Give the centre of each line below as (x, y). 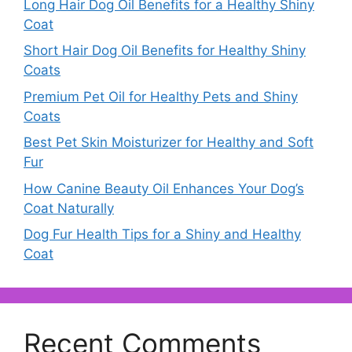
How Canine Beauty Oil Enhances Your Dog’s (164, 188)
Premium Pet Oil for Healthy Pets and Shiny (161, 96)
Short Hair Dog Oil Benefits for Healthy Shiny (165, 51)
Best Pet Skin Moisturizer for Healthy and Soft (169, 143)
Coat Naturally (69, 208)
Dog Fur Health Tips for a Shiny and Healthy (162, 235)
